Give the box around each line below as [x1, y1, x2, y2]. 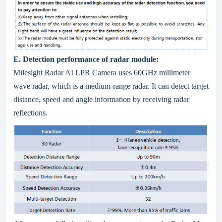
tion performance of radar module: [42, 55, 159, 63]
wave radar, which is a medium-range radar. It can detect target [13, 81, 209, 90]
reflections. [13, 108, 48, 117]
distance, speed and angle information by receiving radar [13, 95, 189, 104]
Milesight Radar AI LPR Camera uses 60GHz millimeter [13, 68, 190, 77]
